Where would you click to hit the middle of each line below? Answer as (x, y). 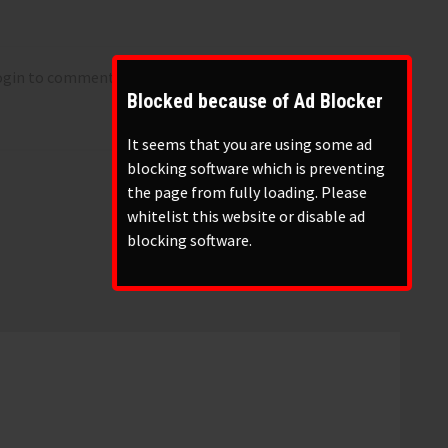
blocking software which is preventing (256, 167)
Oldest (339, 135)
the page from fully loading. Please (247, 191)
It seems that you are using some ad (250, 143)
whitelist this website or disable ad (246, 215)
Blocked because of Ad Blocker (255, 100)
